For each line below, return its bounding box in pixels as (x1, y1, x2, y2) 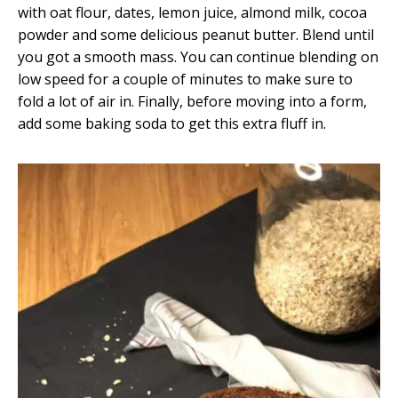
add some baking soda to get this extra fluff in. (18, 114, 326, 134)
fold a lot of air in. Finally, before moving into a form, (18, 92, 367, 112)
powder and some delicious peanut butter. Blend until (18, 25, 374, 45)
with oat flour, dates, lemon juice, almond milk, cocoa (18, 3, 367, 23)
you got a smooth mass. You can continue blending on (18, 47, 378, 68)
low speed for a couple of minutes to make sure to (18, 69, 353, 90)
